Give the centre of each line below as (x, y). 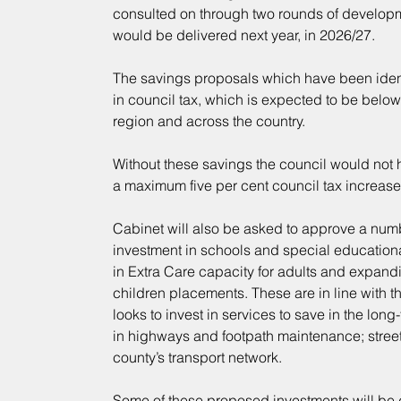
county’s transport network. (197, 358)
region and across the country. (209, 121)
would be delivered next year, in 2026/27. (243, 35)
